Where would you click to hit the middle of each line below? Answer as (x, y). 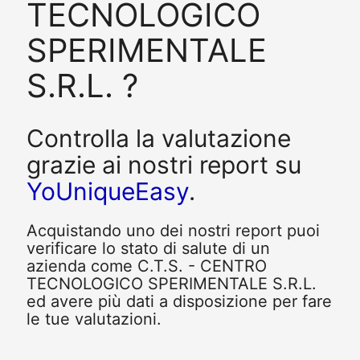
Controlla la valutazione (158, 138)
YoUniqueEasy (107, 191)
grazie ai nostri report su (164, 164)
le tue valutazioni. (94, 319)
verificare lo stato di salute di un (148, 249)
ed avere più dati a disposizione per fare (179, 302)
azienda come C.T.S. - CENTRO (146, 266)
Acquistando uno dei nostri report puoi (173, 231)
